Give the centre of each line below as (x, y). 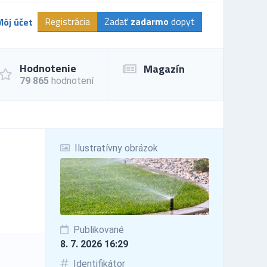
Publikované (97, 229)
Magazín (164, 69)
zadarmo (150, 21)
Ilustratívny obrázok (115, 148)
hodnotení (71, 80)
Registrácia (67, 21)
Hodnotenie (48, 68)
